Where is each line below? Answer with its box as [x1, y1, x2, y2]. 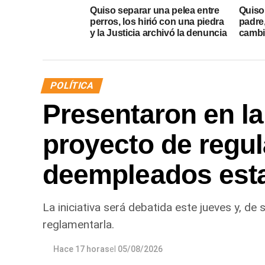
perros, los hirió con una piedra [90, 16, 224, 27]
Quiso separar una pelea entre [90, 5, 219, 15]
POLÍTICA [49, 79, 95, 91]
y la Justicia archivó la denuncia [90, 27, 227, 38]
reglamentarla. [43, 217, 114, 231]
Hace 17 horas [53, 244, 109, 254]
